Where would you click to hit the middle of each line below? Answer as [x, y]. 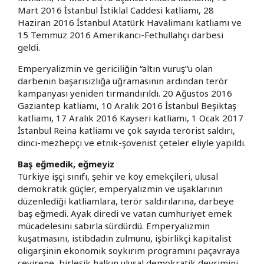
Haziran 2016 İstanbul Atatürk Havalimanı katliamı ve [130, 22]
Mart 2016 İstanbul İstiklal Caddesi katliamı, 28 [116, 10]
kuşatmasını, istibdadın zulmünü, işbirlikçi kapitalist [125, 238]
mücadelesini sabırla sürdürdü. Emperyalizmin [114, 225]
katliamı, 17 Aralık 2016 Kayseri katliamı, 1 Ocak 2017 [131, 118]
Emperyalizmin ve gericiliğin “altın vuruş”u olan [115, 68]
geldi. [29, 47]
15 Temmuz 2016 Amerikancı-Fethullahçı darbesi [121, 34]
